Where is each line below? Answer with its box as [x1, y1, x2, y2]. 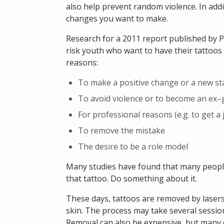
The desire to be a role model [78, 141, 188, 152]
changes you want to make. [66, 13, 168, 24]
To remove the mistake [78, 125, 165, 136]
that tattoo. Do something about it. [66, 173, 197, 184]
